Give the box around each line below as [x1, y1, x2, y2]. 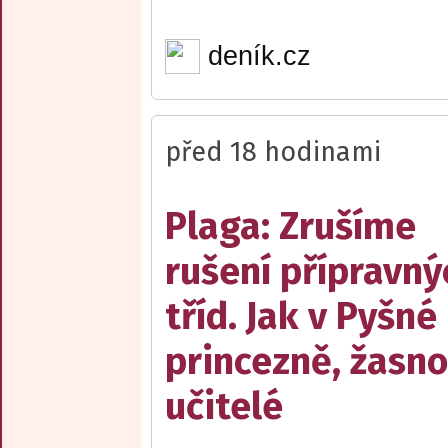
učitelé [165, 383, 283, 429]
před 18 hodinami [165, 135, 381, 168]
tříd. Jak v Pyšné [165, 293, 437, 339]
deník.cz [207, 40, 311, 71]
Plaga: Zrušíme [165, 203, 416, 249]
